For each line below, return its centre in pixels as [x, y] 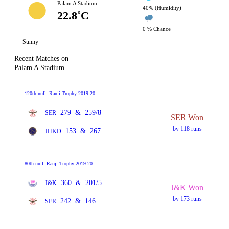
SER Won [187, 117]
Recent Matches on [41, 59]
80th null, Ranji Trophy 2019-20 [59, 163]
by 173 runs [187, 199]
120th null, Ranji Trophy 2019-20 [60, 93]
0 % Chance [157, 29]
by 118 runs [187, 129]
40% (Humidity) [162, 8]
